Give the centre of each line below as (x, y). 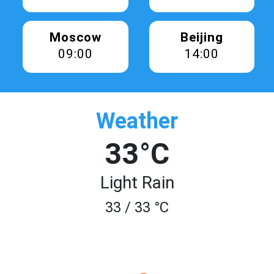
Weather (137, 121)
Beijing (202, 37)
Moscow (75, 37)
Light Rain (137, 183)
